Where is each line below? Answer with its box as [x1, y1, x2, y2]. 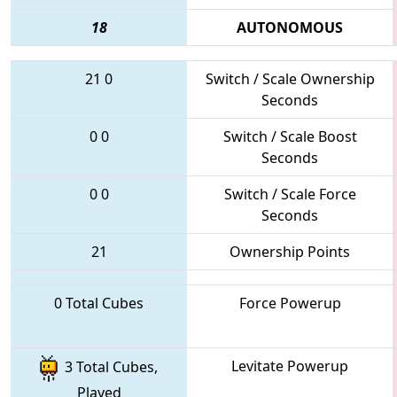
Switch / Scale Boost [222, 126, 357, 146]
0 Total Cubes [54, 292, 144, 313]
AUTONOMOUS [237, 17, 343, 37]
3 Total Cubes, [58, 357, 158, 378]
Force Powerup [238, 292, 341, 313]
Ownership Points [230, 241, 350, 261]
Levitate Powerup [231, 355, 348, 376]
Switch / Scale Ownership [205, 68, 375, 89]
